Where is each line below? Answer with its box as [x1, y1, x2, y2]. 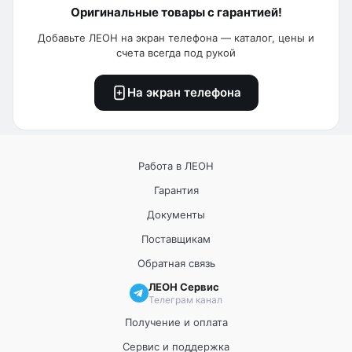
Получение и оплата [124, 315, 228, 328]
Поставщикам [141, 232, 211, 245]
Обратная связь [137, 256, 215, 269]
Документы [147, 207, 205, 221]
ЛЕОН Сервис [148, 280, 219, 293]
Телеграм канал [148, 293, 222, 306]
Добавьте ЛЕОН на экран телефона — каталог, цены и [38, 31, 314, 44]
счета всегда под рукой [116, 46, 236, 59]
